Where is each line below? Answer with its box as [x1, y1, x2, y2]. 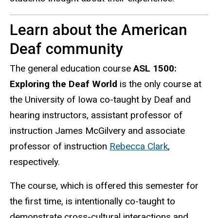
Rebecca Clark [109, 141, 168, 152]
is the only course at [117, 78, 201, 90]
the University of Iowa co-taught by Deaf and [10, 94, 191, 106]
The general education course [10, 63, 133, 74]
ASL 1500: [133, 63, 177, 74]
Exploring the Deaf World [10, 78, 117, 90]
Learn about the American [10, 20, 187, 39]
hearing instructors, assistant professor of [10, 109, 182, 121]
